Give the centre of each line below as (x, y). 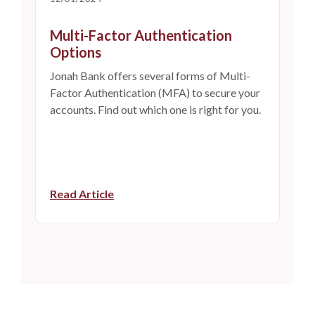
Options (76, 52)
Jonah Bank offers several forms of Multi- (150, 76)
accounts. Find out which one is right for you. (155, 110)
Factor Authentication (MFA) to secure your (155, 93)
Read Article (82, 194)
